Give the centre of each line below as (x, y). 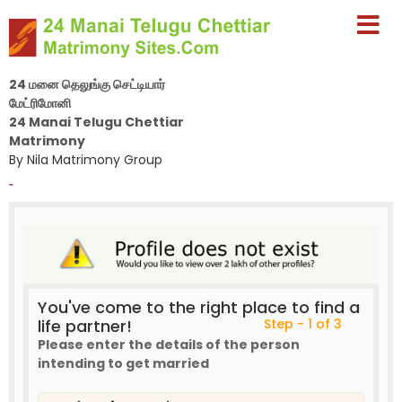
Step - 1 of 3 (303, 323)
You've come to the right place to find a (199, 307)
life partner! (85, 326)
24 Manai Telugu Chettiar (96, 122)
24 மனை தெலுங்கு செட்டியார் (87, 84)
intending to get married (123, 363)
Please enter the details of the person (169, 344)
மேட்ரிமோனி (40, 103)
